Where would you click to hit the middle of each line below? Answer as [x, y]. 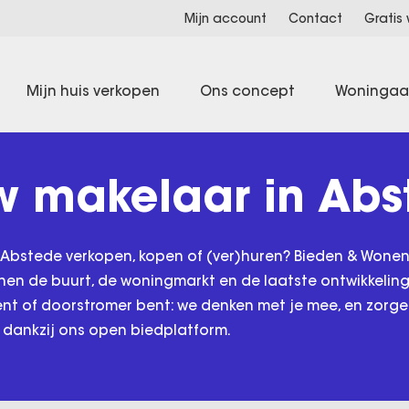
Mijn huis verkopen [93, 90]
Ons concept [247, 90]
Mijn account [225, 19]
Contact [315, 19]
